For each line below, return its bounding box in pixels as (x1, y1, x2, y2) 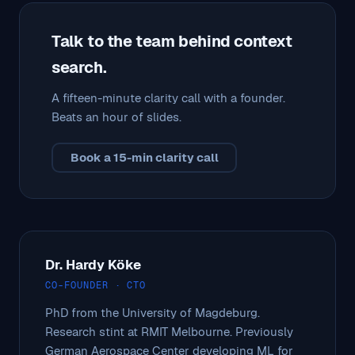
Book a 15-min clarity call (70, 150, 219, 166)
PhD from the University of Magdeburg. (45, 304, 260, 320)
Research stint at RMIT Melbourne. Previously (45, 323, 293, 339)
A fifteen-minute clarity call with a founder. (52, 90, 285, 105)
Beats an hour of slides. (52, 109, 181, 124)
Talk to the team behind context (52, 30, 292, 52)
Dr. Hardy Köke (45, 255, 141, 273)
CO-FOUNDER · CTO (45, 278, 147, 292)
